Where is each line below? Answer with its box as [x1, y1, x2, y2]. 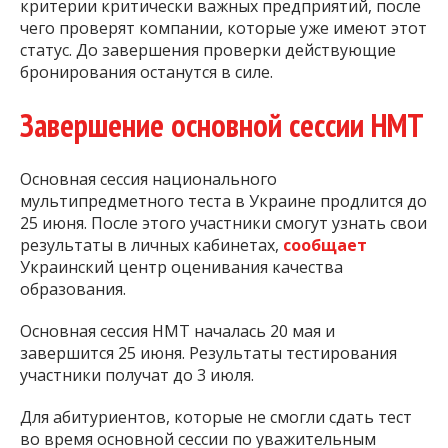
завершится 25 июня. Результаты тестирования [20, 342, 397, 365]
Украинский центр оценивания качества [20, 256, 343, 279]
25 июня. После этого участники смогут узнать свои [20, 212, 427, 235]
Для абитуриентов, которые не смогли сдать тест [20, 406, 412, 429]
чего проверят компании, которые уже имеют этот [20, 16, 427, 39]
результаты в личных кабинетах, [20, 234, 283, 257]
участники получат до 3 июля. [20, 364, 254, 387]
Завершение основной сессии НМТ [20, 103, 424, 146]
